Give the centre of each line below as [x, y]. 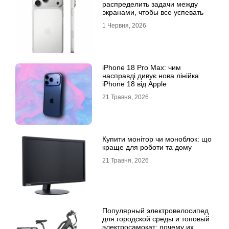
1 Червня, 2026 [124, 26]
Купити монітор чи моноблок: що [157, 139]
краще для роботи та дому [147, 147]
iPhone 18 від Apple [134, 84]
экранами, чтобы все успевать [153, 12]
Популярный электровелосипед [155, 211]
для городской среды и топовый [156, 219]
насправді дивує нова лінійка [151, 76]
